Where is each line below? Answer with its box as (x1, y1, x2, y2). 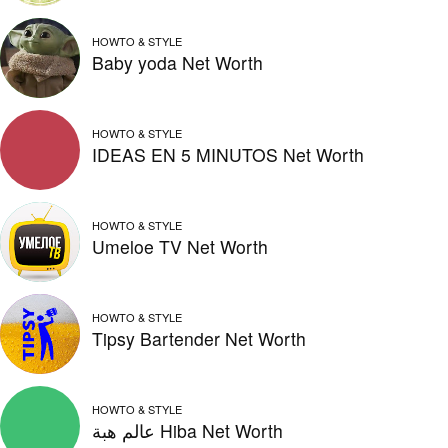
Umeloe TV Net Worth (92, 233, 268, 259)
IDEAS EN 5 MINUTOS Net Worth (92, 141, 364, 167)
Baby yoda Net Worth (92, 49, 263, 75)
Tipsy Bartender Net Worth (92, 325, 306, 351)
